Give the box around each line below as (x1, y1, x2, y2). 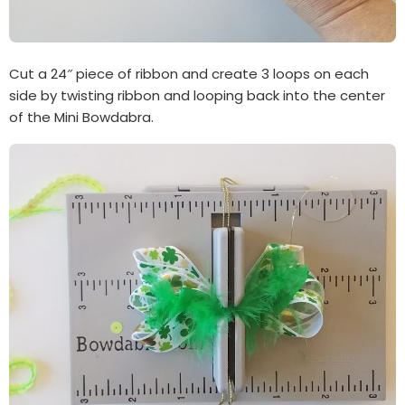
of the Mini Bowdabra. (9, 108, 154, 127)
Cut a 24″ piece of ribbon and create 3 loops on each (9, 64, 369, 84)
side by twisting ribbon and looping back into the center (9, 86, 385, 106)
